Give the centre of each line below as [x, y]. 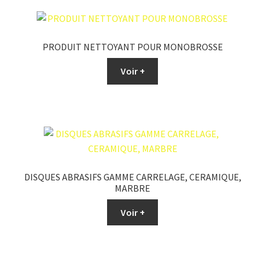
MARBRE [132, 188]
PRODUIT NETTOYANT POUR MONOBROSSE [132, 47]
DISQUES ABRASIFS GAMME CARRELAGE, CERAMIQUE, [132, 177]
